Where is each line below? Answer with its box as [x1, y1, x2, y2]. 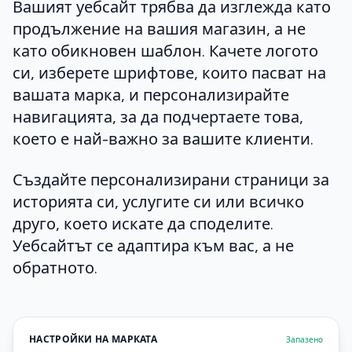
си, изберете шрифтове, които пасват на [13, 64, 326, 83]
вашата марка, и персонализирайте [13, 86, 289, 105]
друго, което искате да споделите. [13, 214, 273, 234]
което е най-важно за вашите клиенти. [13, 130, 313, 149]
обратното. [13, 258, 97, 278]
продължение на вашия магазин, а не [13, 20, 306, 39]
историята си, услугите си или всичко [13, 192, 304, 212]
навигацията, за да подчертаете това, [13, 108, 303, 127]
